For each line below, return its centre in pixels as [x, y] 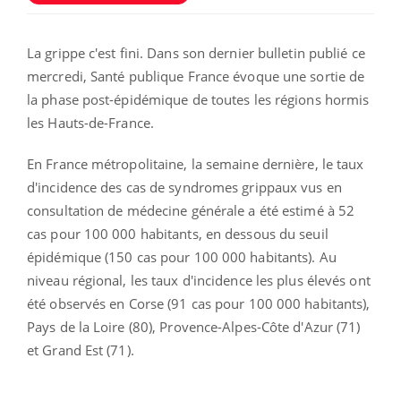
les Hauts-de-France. [90, 123]
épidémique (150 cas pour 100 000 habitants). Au [182, 257]
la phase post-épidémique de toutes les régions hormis [198, 100]
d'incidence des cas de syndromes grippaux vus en [184, 188]
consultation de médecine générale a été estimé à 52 [191, 211]
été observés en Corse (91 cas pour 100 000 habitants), [199, 304]
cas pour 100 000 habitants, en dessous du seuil [178, 234]
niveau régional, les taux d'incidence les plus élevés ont [199, 281]
